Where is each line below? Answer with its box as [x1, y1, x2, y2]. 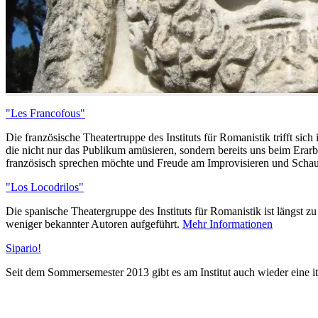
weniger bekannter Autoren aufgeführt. [6, 217, 182, 230]
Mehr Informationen [182, 217, 273, 230]
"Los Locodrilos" [6, 180, 84, 193]
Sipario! [6, 241, 41, 254]
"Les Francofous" [6, 106, 85, 119]
